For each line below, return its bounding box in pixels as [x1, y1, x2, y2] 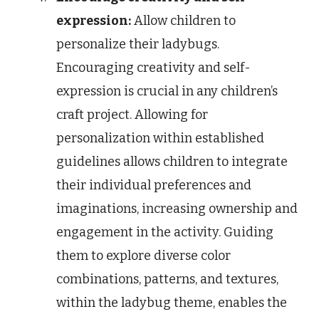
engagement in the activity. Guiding [56, 224, 273, 241]
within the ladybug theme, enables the [56, 295, 287, 311]
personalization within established [56, 130, 264, 147]
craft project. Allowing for [56, 107, 208, 123]
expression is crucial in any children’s [56, 83, 278, 100]
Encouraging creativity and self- [56, 60, 251, 76]
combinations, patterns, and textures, [56, 271, 278, 288]
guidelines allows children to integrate [56, 154, 288, 170]
